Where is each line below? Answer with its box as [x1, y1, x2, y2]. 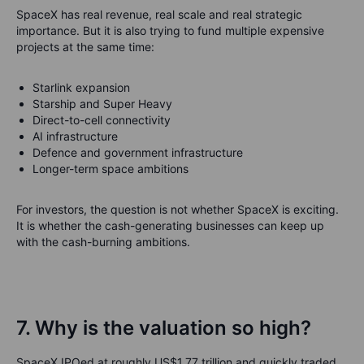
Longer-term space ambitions [32, 162, 188, 175]
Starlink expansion [32, 80, 130, 94]
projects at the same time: [16, 40, 154, 54]
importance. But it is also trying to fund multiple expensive [16, 24, 324, 37]
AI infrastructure [32, 129, 118, 143]
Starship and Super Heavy [32, 97, 172, 110]
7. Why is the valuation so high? [16, 316, 311, 340]
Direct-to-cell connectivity [32, 113, 171, 127]
